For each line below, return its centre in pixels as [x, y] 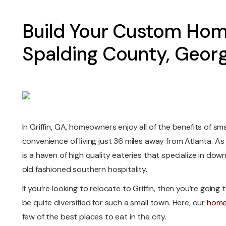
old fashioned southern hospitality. [84, 169]
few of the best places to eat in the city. [94, 217]
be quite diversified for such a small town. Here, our [114, 203]
